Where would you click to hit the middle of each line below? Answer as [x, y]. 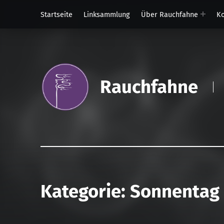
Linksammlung [106, 14]
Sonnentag [174, 192]
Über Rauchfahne [169, 14]
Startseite [56, 14]
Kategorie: [85, 192]
